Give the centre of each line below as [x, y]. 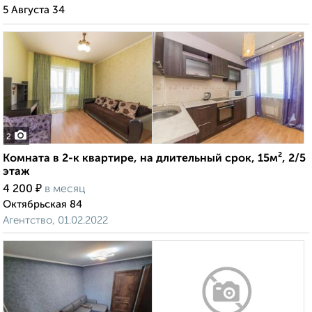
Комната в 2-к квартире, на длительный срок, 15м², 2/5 [154, 159]
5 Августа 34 [34, 10]
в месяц [65, 190]
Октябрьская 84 [42, 205]
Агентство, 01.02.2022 [55, 221]
